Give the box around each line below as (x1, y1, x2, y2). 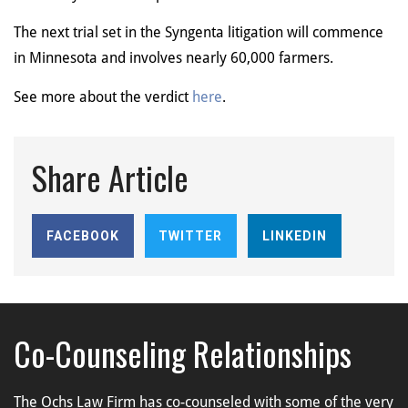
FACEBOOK (46, 228, 119, 243)
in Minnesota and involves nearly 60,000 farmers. (14, 49, 333, 67)
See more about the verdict (14, 87, 192, 106)
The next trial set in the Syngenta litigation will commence (14, 24, 383, 42)
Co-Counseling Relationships (14, 328, 352, 377)
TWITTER (158, 228, 223, 243)
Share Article (32, 153, 189, 202)
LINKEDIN (261, 228, 327, 243)
